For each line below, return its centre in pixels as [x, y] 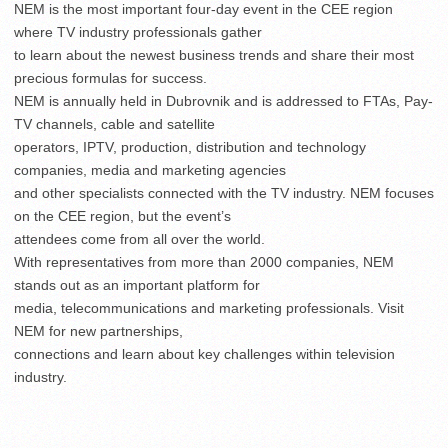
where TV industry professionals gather [138, 31]
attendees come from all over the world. [139, 238]
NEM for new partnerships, [98, 330]
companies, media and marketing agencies [150, 169]
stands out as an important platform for [137, 284]
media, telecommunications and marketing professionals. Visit [209, 307]
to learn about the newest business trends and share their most [214, 54]
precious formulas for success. [110, 77]
